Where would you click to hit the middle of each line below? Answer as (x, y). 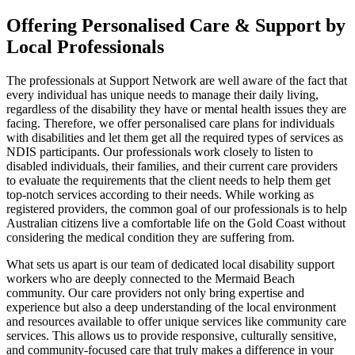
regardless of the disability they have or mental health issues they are (176, 109)
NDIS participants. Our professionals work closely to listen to (160, 151)
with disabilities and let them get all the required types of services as (175, 137)
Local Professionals (85, 46)
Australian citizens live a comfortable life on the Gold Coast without (176, 223)
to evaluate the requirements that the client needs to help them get (168, 180)
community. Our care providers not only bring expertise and (155, 292)
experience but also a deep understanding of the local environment (171, 307)
